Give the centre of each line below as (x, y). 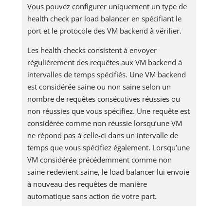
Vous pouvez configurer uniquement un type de (107, 7)
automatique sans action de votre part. (92, 196)
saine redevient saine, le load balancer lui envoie (109, 172)
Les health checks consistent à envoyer (92, 50)
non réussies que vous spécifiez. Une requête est (109, 111)
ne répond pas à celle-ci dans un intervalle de (103, 136)
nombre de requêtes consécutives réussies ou (104, 99)
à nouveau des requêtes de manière (87, 184)
